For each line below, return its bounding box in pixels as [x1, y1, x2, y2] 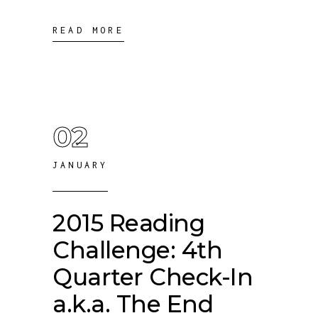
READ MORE [53, 25, 124, 35]
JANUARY [53, 160, 109, 170]
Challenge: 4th [53, 236, 223, 264]
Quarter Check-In [53, 263, 253, 291]
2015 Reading [53, 209, 205, 237]
